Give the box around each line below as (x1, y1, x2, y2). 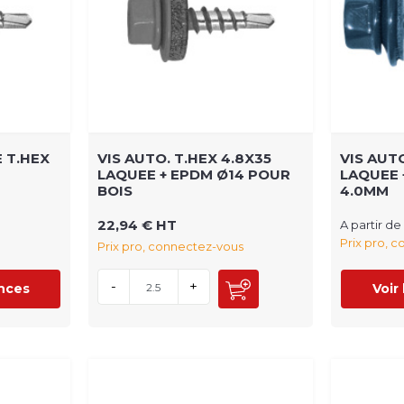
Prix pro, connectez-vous (96, 239, 243, 254)
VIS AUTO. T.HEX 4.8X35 (96, 150, 271, 168)
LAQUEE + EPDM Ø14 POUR (96, 166, 290, 184)
